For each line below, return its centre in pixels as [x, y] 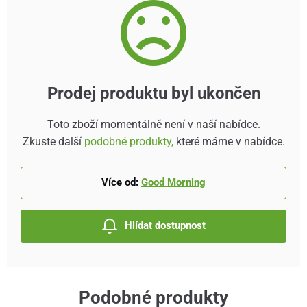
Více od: [120, 182]
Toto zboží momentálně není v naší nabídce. [153, 124]
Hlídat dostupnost [165, 226]
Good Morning [173, 182]
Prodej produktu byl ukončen [153, 94]
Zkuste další [53, 141]
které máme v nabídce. [229, 141]
